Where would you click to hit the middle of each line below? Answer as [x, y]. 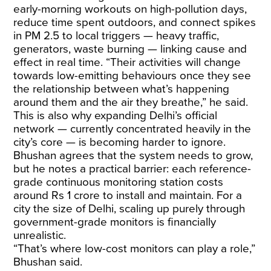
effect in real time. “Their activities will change [127, 62]
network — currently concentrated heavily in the [132, 129]
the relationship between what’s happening [122, 89]
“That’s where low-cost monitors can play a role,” [135, 249]
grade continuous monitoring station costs [119, 182]
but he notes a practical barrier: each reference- [132, 169]
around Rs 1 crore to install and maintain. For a [128, 195]
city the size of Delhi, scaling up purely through [129, 209]
